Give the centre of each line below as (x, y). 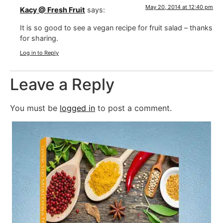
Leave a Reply (62, 85)
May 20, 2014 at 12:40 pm (179, 7)
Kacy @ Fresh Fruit (53, 10)
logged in (77, 108)
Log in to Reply (39, 53)
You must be (35, 108)
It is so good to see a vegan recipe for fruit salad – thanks (116, 27)
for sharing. (39, 38)
